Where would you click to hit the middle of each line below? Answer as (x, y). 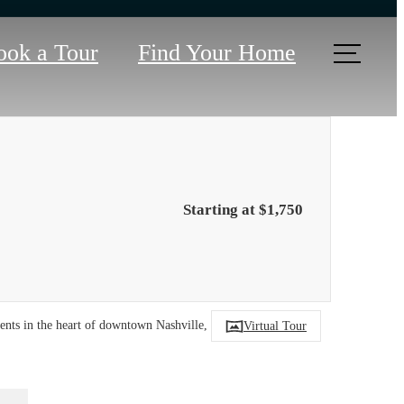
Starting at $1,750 (243, 209)
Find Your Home (217, 53)
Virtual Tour (275, 326)
